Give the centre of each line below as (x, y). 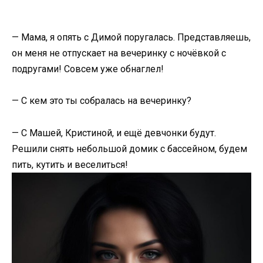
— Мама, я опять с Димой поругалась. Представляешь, (131, 38)
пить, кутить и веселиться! (70, 164)
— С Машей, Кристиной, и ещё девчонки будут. (114, 133)
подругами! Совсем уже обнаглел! (88, 69)
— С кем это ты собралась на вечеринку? (102, 101)
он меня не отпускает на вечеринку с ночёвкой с (119, 53)
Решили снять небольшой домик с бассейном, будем (129, 149)
